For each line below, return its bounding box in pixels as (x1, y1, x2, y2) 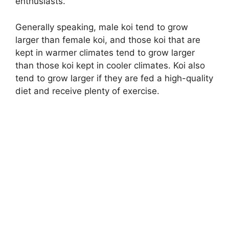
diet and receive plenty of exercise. (15, 85, 159, 96)
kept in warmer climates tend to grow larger (15, 47, 195, 58)
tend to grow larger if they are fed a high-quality (15, 73, 213, 83)
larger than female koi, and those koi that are (15, 34, 200, 45)
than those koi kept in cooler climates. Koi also (15, 60, 205, 71)
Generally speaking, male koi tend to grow (15, 21, 188, 32)
